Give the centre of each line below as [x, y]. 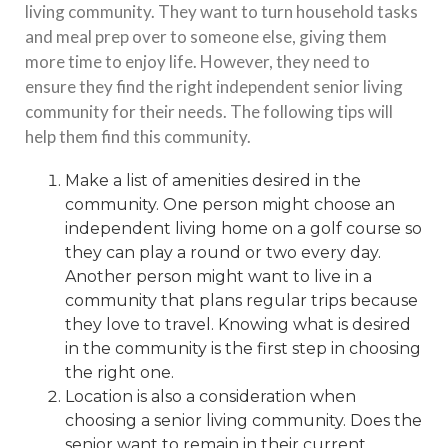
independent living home [166, 228]
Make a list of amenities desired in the [213, 180]
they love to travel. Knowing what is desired [238, 324]
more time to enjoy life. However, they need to [197, 61]
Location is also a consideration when [210, 396]
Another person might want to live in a [218, 276]
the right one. [119, 372]
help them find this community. [138, 136]
